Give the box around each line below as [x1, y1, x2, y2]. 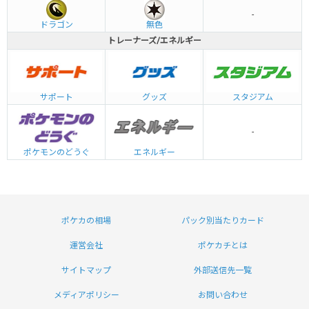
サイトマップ [61, 265, 112, 275]
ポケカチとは [197, 240, 248, 250]
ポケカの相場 [61, 215, 112, 226]
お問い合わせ [197, 290, 248, 300]
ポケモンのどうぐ [23, 148, 90, 158]
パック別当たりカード [181, 215, 264, 226]
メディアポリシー [53, 290, 119, 300]
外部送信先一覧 [193, 265, 252, 275]
